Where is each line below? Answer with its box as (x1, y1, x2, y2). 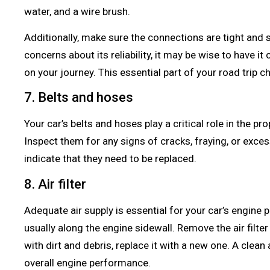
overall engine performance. (24, 256, 151, 269)
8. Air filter (24, 176, 89, 192)
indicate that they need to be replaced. (24, 152, 199, 165)
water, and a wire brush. (24, 5, 133, 17)
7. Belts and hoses (24, 90, 133, 105)
